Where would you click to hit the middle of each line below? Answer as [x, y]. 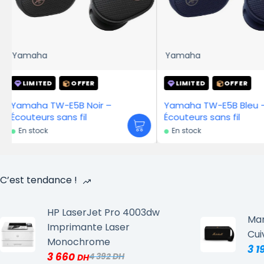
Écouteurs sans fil [67, 117]
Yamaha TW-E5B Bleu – [77, 105]
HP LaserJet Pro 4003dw [103, 212]
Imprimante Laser [88, 227]
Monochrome [79, 242]
